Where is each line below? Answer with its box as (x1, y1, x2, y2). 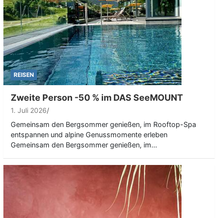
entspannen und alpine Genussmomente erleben (11, 130, 167, 139)
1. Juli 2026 (11, 106, 47, 114)
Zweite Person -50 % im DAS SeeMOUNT (11, 92, 183, 103)
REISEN (14, 71, 34, 78)
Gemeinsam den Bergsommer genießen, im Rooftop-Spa (11, 120, 196, 128)
